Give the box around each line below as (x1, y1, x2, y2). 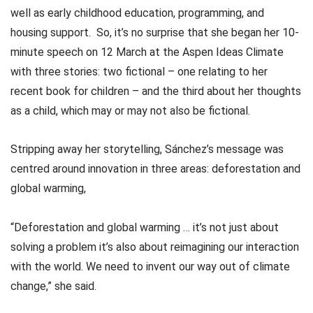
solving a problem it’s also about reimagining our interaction (10, 240, 299, 254)
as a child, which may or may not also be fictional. (10, 104, 250, 118)
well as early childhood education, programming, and (10, 6, 264, 20)
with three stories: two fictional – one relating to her (10, 65, 268, 79)
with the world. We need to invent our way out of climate (10, 259, 290, 273)
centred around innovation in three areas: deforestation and (10, 162, 300, 176)
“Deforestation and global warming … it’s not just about (10, 220, 279, 234)
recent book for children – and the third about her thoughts (10, 85, 301, 99)
